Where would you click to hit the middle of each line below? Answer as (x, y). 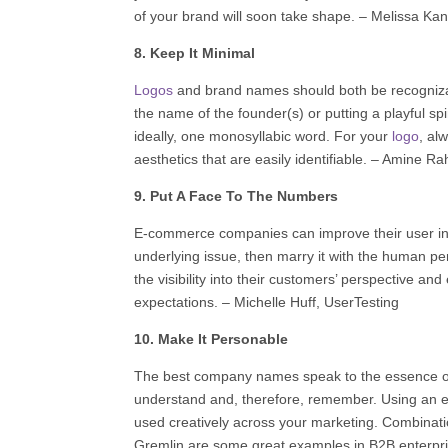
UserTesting (362, 301)
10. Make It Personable (211, 338)
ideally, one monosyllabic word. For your (263, 135)
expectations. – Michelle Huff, (227, 301)
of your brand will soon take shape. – (251, 15)
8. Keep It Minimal (195, 52)
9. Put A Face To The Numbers (236, 195)
